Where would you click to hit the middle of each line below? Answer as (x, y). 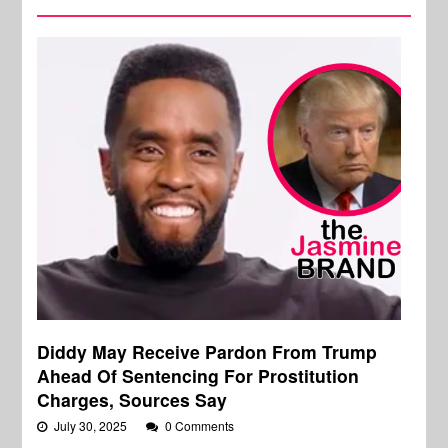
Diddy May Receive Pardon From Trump (207, 351)
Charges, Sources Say (132, 399)
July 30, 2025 (92, 425)
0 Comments (200, 425)
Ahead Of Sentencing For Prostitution (198, 375)
